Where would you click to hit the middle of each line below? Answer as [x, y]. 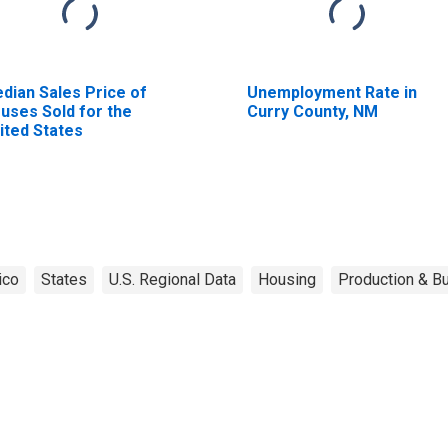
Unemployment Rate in [331, 92]
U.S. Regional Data [172, 279]
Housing [287, 279]
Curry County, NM [312, 111]
